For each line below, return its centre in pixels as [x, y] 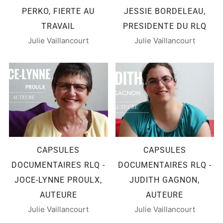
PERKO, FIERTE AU [58, 11]
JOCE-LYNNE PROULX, [58, 180]
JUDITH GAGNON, [165, 180]
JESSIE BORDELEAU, [165, 11]
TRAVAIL [58, 26]
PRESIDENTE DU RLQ [165, 26]
